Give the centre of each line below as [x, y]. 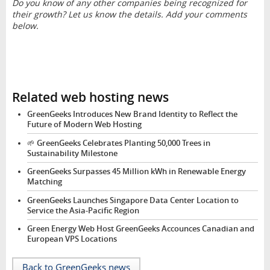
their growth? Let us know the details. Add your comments [129, 14]
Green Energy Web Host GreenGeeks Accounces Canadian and [140, 229]
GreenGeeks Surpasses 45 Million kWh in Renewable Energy [136, 172]
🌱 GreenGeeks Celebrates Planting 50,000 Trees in [118, 143]
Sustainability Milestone [72, 153]
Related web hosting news [90, 97]
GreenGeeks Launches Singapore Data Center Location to [133, 200]
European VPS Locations [72, 239]
